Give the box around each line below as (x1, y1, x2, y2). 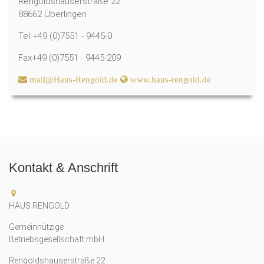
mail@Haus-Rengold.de (27, 74, 118, 84)
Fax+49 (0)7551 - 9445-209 (18, 52, 121, 63)
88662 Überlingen (18, 8, 87, 19)
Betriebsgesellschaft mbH (9, 234, 104, 244)
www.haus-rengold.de (128, 74, 211, 84)
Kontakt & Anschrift (9, 160, 118, 175)
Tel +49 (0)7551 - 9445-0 (18, 30, 112, 41)
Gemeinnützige (9, 222, 65, 232)
